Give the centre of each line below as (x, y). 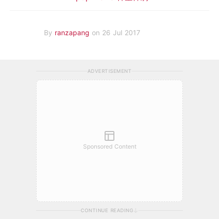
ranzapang (73, 33)
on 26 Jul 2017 (116, 33)
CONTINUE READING (107, 210)
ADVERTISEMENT (109, 71)
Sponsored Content (109, 146)
